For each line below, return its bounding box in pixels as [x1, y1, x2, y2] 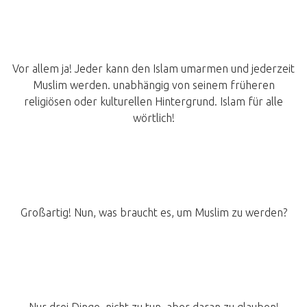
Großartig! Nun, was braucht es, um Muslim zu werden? [20, 206, 287, 219]
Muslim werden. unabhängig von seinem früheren [32, 79, 275, 92]
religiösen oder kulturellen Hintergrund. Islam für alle [24, 95, 283, 108]
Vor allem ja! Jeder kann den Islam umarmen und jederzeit [12, 62, 295, 75]
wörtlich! [132, 112, 175, 125]
